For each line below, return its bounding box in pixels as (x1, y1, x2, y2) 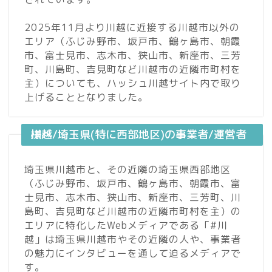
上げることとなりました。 (24, 90, 148, 104)
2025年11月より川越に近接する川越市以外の (24, 21, 240, 35)
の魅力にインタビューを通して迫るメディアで (24, 246, 241, 260)
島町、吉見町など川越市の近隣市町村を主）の (24, 205, 241, 219)
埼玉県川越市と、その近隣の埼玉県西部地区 (24, 163, 231, 177)
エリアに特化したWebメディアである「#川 (24, 219, 228, 233)
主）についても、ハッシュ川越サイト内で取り (24, 76, 241, 90)
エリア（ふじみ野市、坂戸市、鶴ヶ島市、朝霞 (24, 35, 241, 49)
